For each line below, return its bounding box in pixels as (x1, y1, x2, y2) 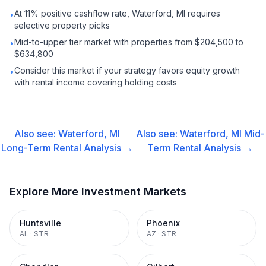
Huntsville (20, 218, 61, 228)
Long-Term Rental (1, 142, 82, 154)
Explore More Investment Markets (9, 185, 186, 198)
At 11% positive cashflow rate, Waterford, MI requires (14, 8, 220, 18)
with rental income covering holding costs (14, 77, 177, 87)
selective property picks (14, 20, 110, 30)
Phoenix (147, 218, 180, 228)
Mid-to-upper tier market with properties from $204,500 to (14, 37, 243, 47)
